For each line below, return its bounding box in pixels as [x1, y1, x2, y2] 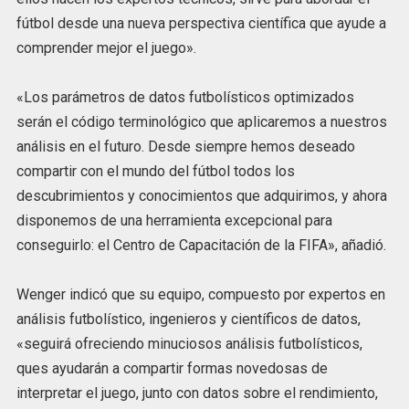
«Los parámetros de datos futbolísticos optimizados [16, 89, 354, 107]
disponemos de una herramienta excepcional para [16, 212, 332, 230]
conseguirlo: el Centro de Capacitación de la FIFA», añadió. [16, 236, 386, 255]
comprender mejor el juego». [16, 38, 196, 57]
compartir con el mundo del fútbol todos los [16, 163, 295, 181]
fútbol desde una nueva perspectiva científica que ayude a [16, 14, 386, 32]
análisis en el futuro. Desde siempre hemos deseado [16, 138, 355, 156]
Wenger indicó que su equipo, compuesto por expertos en [16, 286, 385, 304]
